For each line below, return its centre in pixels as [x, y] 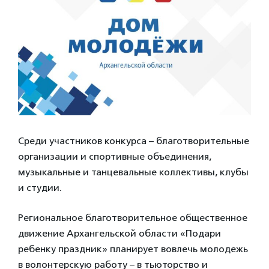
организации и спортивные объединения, [115, 156]
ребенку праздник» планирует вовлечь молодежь [133, 249]
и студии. [40, 188]
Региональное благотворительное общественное [133, 218]
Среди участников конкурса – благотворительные [134, 141]
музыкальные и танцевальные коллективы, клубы [133, 172]
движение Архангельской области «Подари [119, 233]
